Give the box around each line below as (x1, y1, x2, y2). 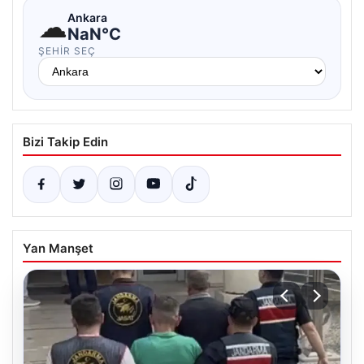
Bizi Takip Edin (23, 134, 108, 149)
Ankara (67, 10, 107, 24)
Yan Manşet (23, 240, 93, 256)
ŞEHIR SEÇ (38, 45, 96, 57)
